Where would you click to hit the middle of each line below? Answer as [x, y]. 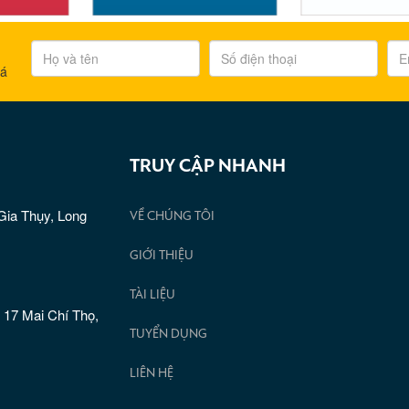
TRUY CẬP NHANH [207, 167]
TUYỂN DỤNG [168, 335]
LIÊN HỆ [151, 374]
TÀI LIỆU [152, 295]
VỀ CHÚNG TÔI [172, 217]
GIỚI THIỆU [161, 256]
